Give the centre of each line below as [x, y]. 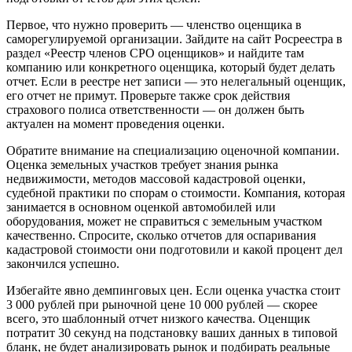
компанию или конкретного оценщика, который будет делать [170, 68]
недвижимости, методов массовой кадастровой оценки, [156, 179]
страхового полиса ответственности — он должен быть [155, 110]
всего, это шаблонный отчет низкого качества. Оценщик [158, 319]
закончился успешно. [63, 264]
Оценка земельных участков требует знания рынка [142, 165]
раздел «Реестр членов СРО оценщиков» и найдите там [155, 53]
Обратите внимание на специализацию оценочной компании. [173, 151]
